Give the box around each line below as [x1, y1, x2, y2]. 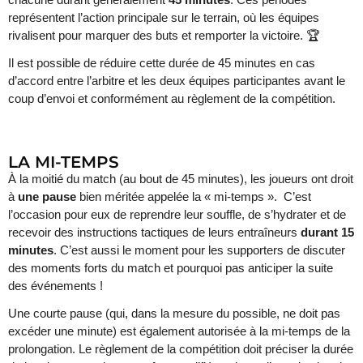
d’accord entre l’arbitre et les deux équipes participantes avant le [8, 73, 345, 88]
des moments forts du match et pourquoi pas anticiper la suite [8, 260, 333, 275]
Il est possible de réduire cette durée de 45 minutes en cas [8, 55, 315, 70]
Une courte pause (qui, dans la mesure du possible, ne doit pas [8, 305, 340, 320]
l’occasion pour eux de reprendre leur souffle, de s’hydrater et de [8, 207, 346, 221]
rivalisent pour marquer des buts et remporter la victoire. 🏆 [8, 28, 320, 42]
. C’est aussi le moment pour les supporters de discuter [53, 242, 345, 257]
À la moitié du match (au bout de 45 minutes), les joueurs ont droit [8, 171, 353, 186]
